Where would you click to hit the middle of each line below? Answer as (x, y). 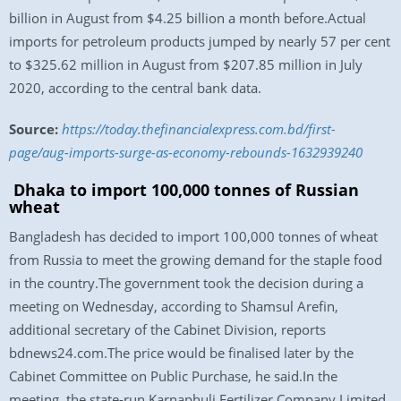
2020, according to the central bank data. (135, 88)
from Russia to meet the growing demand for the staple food (196, 260)
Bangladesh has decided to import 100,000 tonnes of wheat (193, 236)
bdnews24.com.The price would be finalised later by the (181, 353)
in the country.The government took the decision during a (186, 283)
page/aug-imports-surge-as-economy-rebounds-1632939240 (186, 152)
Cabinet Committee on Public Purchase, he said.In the (173, 376)
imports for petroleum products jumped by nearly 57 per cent (200, 41)
